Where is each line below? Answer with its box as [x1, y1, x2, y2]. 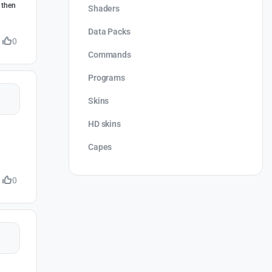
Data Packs [88, 26, 131, 36]
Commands [88, 49, 131, 59]
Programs [88, 72, 125, 83]
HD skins [88, 118, 121, 129]
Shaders [88, 3, 120, 13]
